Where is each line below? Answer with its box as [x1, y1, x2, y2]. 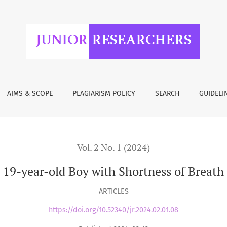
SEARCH [155, 89, 180, 98]
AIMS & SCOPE [7, 89, 53, 98]
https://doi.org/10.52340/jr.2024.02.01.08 [49, 206, 178, 215]
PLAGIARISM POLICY [72, 89, 136, 98]
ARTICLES [98, 186, 129, 196]
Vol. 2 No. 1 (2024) [77, 142, 150, 154]
